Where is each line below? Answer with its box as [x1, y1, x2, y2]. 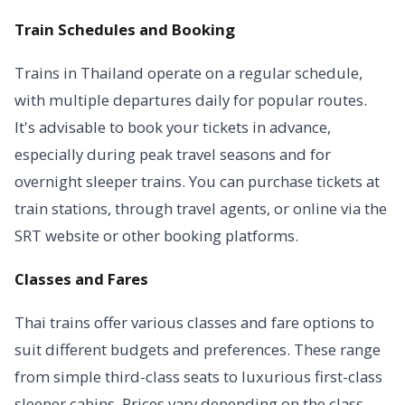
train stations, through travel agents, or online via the [14, 198, 387, 219]
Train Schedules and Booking [14, 19, 235, 40]
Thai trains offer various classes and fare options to [14, 312, 374, 333]
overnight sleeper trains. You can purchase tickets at [14, 171, 380, 192]
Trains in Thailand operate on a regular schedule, [14, 62, 363, 83]
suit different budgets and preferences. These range [14, 339, 381, 360]
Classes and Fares [14, 268, 148, 289]
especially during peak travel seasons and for [14, 144, 331, 165]
